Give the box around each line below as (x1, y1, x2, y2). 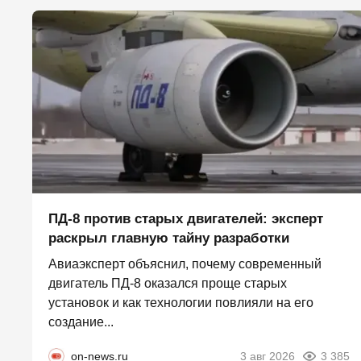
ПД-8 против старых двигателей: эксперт (48, 211, 323, 227)
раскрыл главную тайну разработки (48, 230, 289, 247)
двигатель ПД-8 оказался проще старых (48, 276, 287, 291)
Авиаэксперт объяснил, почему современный (48, 257, 322, 272)
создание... (48, 315, 114, 330)
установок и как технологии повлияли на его (48, 296, 313, 310)
